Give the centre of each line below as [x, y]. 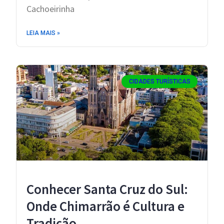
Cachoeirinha [50, 9]
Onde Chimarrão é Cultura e [105, 206]
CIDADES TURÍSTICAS [159, 82]
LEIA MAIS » [43, 33]
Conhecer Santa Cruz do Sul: [107, 189]
